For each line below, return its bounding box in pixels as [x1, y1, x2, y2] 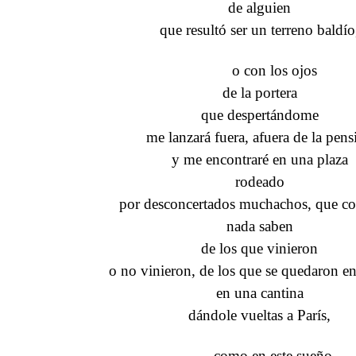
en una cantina [215, 284, 304, 302]
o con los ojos [232, 62, 318, 79]
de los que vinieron [201, 240, 318, 257]
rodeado [234, 173, 284, 191]
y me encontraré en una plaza [171, 151, 348, 168]
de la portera [222, 84, 297, 102]
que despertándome [200, 106, 319, 124]
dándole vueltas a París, [188, 307, 331, 324]
